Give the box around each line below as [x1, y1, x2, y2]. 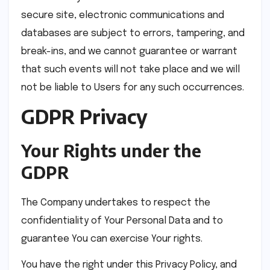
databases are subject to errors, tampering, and [21, 28, 245, 39]
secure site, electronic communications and [21, 10, 224, 20]
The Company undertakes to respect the [21, 198, 210, 209]
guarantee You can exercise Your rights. [21, 234, 202, 245]
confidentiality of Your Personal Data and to [21, 216, 223, 227]
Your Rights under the [21, 140, 201, 162]
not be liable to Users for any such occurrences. [21, 82, 244, 93]
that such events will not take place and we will [21, 64, 240, 75]
